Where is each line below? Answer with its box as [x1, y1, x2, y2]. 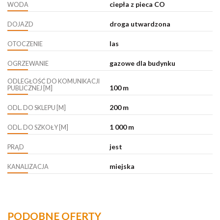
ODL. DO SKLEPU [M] [7, 104, 66, 112]
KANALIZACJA [7, 163, 49, 171]
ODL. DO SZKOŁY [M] [7, 124, 68, 132]
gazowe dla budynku [109, 59, 175, 68]
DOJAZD [7, 21, 33, 28]
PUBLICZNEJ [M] [7, 84, 53, 92]
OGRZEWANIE [7, 60, 49, 68]
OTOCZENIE [7, 40, 43, 48]
